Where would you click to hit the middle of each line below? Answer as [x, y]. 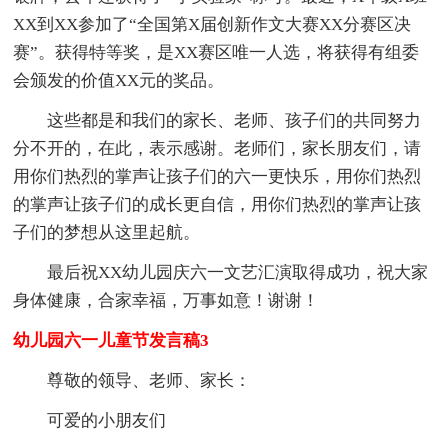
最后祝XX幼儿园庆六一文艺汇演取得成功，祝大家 [238, 272]
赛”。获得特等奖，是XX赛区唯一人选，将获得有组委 [216, 52]
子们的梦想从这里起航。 [107, 232]
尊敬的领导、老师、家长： [149, 380]
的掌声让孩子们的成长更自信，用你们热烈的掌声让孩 [217, 204]
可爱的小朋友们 [107, 420]
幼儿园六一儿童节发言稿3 [111, 340]
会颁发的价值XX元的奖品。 [119, 80]
